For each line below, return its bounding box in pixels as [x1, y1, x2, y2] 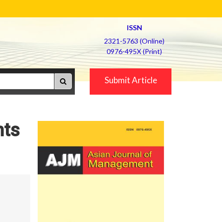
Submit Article [104, 75, 157, 85]
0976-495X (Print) [107, 47, 162, 55]
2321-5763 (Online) [104, 37, 165, 45]
